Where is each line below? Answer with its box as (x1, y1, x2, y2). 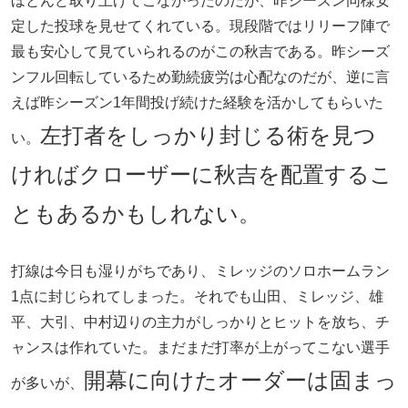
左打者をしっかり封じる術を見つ (40, 123, 376, 148)
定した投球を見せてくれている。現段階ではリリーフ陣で (11, 18, 390, 35)
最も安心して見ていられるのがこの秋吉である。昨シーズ (11, 44, 390, 60)
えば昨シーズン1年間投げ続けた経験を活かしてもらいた (11, 95, 383, 111)
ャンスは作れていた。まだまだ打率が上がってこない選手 (11, 340, 390, 356)
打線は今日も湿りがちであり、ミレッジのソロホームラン (11, 263, 390, 280)
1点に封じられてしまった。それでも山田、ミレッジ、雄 (11, 289, 383, 305)
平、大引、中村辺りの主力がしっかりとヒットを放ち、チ (11, 314, 390, 331)
